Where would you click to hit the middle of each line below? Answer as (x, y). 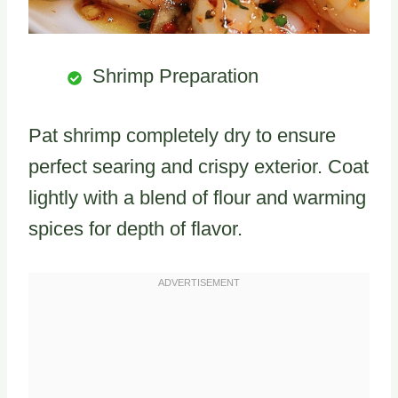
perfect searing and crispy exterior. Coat (199, 167)
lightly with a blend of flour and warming (197, 198)
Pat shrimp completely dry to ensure (182, 136)
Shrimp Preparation (175, 76)
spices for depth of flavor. (135, 229)
